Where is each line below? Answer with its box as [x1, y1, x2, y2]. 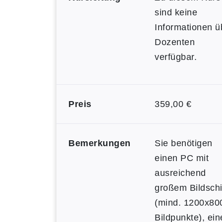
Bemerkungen [68, 138, 131, 148]
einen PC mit [155, 153, 209, 163]
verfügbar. [155, 52, 197, 62]
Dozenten [155, 37, 195, 47]
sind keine [155, 7, 197, 17]
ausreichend [155, 168, 206, 178]
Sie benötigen [155, 138, 213, 148]
